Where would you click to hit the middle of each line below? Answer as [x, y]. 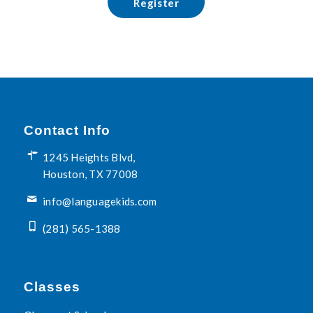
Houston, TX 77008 [90, 174]
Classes [52, 287]
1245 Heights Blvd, [89, 158]
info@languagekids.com [100, 201]
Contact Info [67, 131]
